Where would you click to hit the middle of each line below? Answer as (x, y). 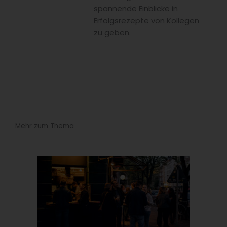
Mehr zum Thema (45, 126)
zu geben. (112, 32)
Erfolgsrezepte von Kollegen (146, 20)
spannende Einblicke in (136, 8)
